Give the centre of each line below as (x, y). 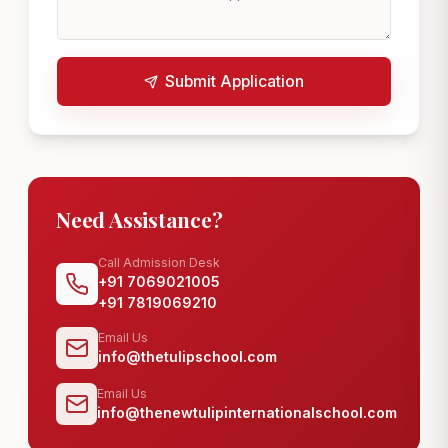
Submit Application (234, 81)
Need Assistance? (139, 219)
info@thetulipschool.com (187, 356)
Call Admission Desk (159, 262)
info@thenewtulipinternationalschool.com (247, 412)
